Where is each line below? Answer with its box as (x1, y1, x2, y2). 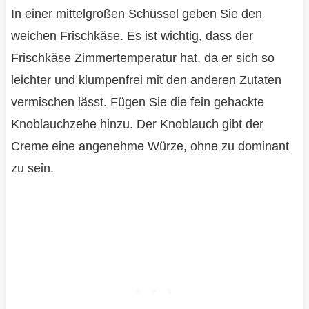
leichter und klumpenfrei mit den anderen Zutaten (10, 73, 281, 88)
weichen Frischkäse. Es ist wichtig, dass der (10, 29, 253, 43)
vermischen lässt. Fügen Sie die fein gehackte (10, 95, 264, 110)
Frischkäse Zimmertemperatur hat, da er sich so (10, 51, 275, 66)
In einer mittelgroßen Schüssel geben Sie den (10, 7, 262, 21)
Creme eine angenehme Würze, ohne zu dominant (10, 139, 289, 154)
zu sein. (10, 161, 54, 176)
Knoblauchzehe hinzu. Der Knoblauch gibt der (10, 117, 263, 132)
